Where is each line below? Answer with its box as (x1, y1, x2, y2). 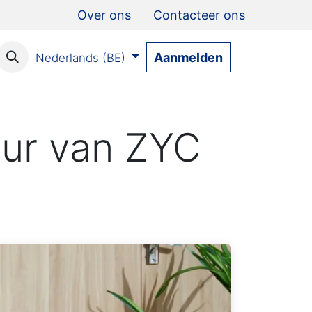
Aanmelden (154, 49, 223, 65)
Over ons (77, 8, 131, 22)
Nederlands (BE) (35, 50, 125, 65)
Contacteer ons (153, 8, 245, 22)
